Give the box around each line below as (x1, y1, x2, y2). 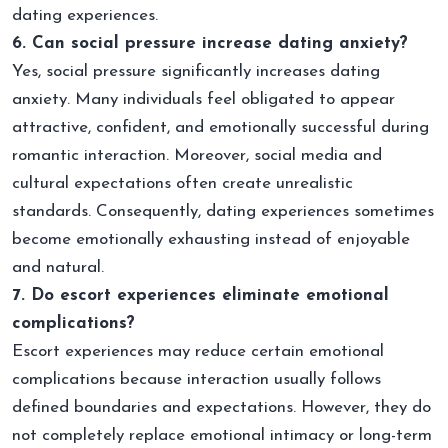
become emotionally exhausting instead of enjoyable (12, 230, 410, 248)
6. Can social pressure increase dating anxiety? (12, 34, 408, 52)
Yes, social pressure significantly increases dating (12, 62, 380, 80)
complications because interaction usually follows (12, 370, 381, 388)
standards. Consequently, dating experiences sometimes (12, 202, 434, 220)
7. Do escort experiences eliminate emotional (12, 286, 389, 304)
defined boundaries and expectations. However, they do (12, 398, 431, 416)
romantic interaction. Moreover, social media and (12, 146, 382, 164)
